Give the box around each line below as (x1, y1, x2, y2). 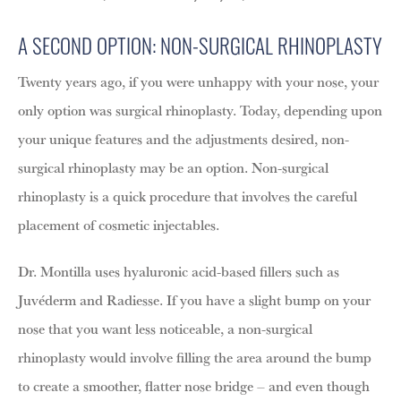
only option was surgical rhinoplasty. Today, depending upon (18, 98, 382, 121)
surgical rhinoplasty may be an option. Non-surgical (18, 156, 328, 178)
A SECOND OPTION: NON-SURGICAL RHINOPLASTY (18, 30, 382, 61)
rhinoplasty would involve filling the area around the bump (18, 346, 371, 368)
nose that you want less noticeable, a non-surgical (18, 317, 312, 339)
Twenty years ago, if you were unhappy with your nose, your (18, 70, 379, 92)
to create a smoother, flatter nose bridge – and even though (18, 374, 370, 397)
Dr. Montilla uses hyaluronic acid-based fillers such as (18, 260, 339, 282)
